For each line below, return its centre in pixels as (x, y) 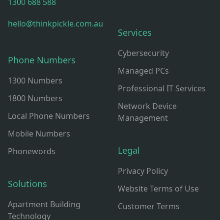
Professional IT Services (162, 88)
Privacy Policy (143, 171)
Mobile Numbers (39, 134)
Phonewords (32, 151)
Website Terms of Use (158, 189)
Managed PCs (143, 71)
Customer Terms (149, 206)
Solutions (27, 184)
